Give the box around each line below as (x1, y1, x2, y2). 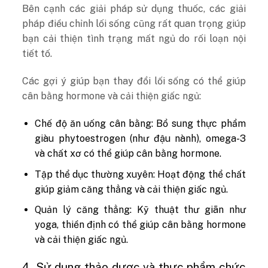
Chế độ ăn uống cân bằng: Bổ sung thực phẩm (35, 117, 246, 129)
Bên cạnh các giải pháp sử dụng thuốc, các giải (22, 3, 246, 15)
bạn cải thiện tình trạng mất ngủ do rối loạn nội (22, 33, 246, 45)
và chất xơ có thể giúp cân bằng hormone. (35, 147, 222, 159)
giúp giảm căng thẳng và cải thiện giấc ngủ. (35, 183, 229, 195)
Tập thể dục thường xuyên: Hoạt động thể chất (35, 168, 246, 180)
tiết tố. (22, 48, 53, 60)
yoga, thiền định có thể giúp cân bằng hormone (35, 219, 246, 231)
